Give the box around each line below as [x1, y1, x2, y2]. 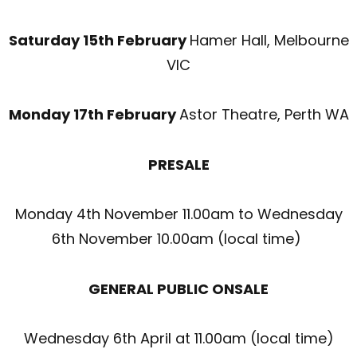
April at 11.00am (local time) [135, 328, 334, 349]
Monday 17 [8, 104, 88, 125]
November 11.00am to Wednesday [100, 204, 343, 225]
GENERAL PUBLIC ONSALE [88, 278, 269, 299]
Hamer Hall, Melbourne [189, 29, 349, 50]
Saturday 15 [8, 29, 98, 50]
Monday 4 [14, 204, 86, 225]
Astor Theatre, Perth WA [178, 104, 349, 125]
